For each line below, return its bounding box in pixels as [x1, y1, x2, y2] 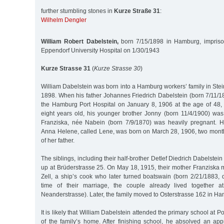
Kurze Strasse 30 [94, 64, 140, 72]
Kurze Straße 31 [114, 7, 160, 15]
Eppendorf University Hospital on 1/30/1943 [41, 46, 159, 54]
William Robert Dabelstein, [41, 37, 118, 45]
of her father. [41, 136, 74, 144]
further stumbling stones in [41, 7, 114, 15]
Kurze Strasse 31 [41, 64, 90, 72]
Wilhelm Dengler [41, 16, 86, 24]
